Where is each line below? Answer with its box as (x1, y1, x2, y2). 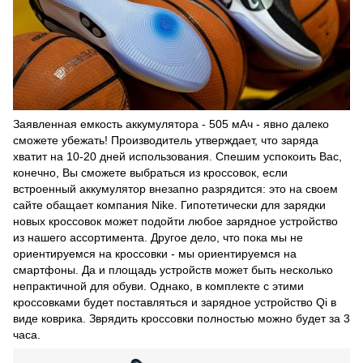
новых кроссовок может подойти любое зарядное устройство (13, 215, 338, 228)
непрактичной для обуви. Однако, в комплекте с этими (13, 280, 304, 293)
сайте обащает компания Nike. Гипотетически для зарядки (13, 199, 326, 212)
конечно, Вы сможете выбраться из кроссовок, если (13, 166, 288, 180)
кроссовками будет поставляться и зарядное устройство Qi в (13, 296, 336, 310)
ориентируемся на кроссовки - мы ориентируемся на (13, 247, 297, 261)
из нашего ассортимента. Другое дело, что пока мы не (13, 231, 303, 245)
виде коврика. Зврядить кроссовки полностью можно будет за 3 (13, 312, 350, 326)
